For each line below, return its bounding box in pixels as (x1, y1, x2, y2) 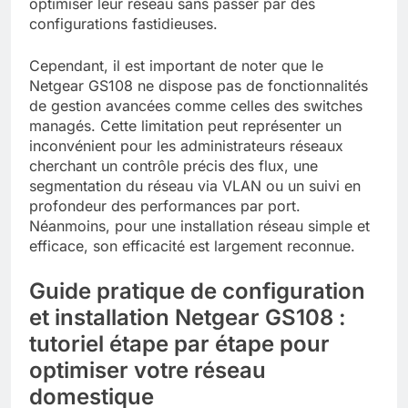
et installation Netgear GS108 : (29, 303, 346, 331)
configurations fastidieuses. (29, 14, 218, 33)
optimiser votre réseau (29, 356, 266, 383)
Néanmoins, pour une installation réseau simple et (29, 216, 370, 235)
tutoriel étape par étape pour (29, 330, 330, 357)
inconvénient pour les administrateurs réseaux (29, 136, 343, 155)
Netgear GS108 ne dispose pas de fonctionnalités (29, 76, 368, 95)
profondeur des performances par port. (29, 196, 301, 215)
